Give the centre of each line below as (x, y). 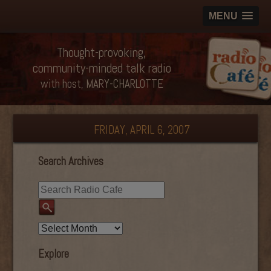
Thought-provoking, (102, 52)
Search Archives (70, 161)
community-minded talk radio (102, 68)
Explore (53, 254)
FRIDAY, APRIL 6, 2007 (142, 130)
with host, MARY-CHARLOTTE (102, 84)
